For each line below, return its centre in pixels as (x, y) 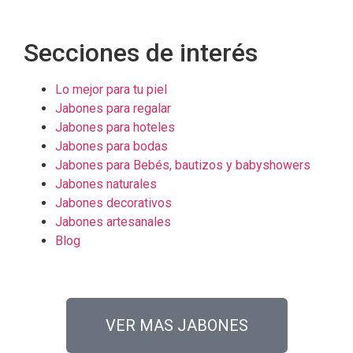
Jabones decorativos (113, 203)
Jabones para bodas (111, 146)
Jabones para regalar (113, 108)
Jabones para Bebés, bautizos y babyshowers (183, 165)
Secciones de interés (141, 52)
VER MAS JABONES (176, 325)
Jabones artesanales (113, 221)
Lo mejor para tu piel (111, 89)
